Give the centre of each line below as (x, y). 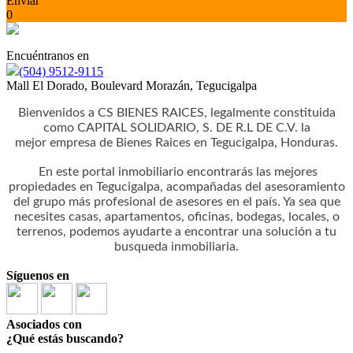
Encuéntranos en (48, 56)
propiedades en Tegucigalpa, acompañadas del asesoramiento (176, 187)
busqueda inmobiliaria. (176, 247)
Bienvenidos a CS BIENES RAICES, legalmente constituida (176, 113)
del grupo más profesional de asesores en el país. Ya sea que (176, 202)
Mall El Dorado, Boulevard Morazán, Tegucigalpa (132, 85)
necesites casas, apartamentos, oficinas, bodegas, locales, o (176, 217)
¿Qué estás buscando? (65, 338)
